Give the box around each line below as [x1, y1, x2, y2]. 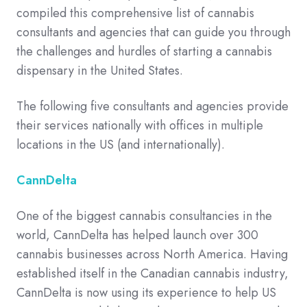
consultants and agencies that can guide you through [16, 23, 291, 42]
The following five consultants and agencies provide [16, 97, 288, 116]
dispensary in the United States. [16, 62, 186, 80]
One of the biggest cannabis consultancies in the [16, 207, 272, 225]
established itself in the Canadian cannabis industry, [16, 265, 288, 283]
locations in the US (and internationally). [16, 136, 225, 154]
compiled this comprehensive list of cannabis [16, 4, 254, 23]
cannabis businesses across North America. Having [16, 245, 288, 264]
